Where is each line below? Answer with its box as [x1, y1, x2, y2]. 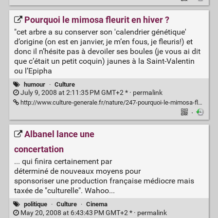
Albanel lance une [24, 128, 94, 140]
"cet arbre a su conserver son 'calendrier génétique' [14, 27, 186, 36]
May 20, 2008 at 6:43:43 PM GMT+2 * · [18, 208, 137, 217]
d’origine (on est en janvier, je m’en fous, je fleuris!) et [14, 36, 193, 46]
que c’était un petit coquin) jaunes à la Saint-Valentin [14, 56, 195, 66]
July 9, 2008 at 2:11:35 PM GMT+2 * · [18, 88, 133, 97]
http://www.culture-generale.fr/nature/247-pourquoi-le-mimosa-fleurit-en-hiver [18, 98, 198, 106]
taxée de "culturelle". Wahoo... [14, 186, 115, 196]
